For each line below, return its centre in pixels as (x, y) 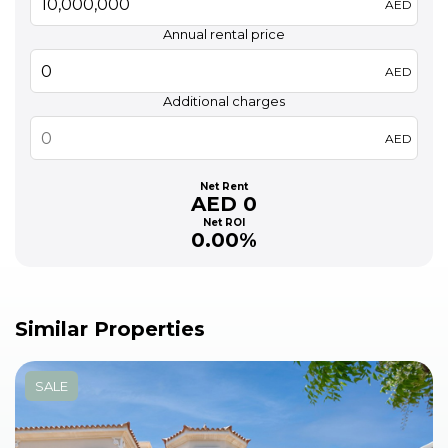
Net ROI (224, 222)
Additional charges (224, 101)
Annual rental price (224, 34)
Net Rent (224, 186)
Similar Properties (110, 329)
